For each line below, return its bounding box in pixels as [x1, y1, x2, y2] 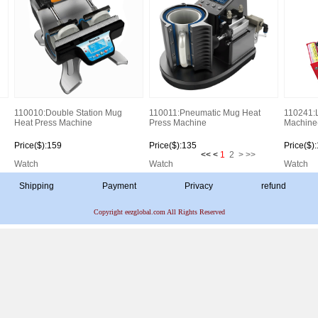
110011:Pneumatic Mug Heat [148, 108, 261, 118]
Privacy [184, 181, 213, 191]
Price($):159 [13, 141, 62, 150]
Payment [102, 181, 136, 191]
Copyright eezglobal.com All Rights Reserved [93, 208, 225, 216]
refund [261, 181, 286, 191]
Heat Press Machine [13, 118, 92, 128]
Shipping [18, 181, 54, 191]
